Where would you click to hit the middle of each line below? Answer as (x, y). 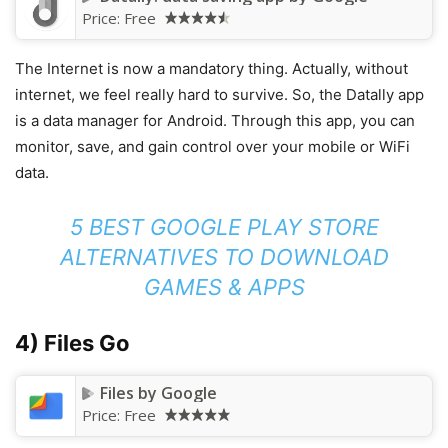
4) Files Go (72, 342)
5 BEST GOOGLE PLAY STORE (224, 226)
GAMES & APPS (224, 286)
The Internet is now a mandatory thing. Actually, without (211, 68)
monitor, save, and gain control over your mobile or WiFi (212, 146)
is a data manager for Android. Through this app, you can (215, 120)
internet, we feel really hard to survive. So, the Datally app (219, 94)
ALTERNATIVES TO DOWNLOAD (224, 256)
